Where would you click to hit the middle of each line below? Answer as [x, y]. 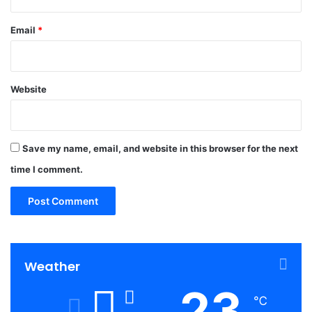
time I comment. [47, 169]
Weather [52, 266]
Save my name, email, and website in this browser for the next [160, 148]
